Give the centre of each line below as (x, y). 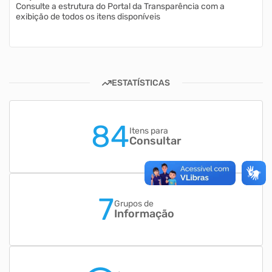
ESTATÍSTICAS (141, 83)
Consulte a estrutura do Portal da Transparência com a (120, 6)
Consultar (155, 141)
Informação (144, 213)
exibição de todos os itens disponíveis (88, 17)
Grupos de (134, 203)
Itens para (148, 131)
